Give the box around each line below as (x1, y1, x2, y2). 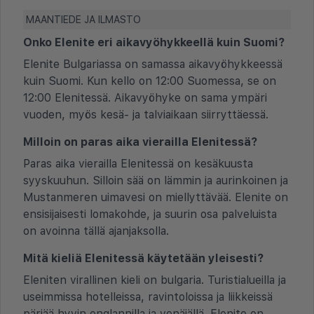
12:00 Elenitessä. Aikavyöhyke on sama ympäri (23, 90, 267, 104)
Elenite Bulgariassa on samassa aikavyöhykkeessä (23, 57, 282, 71)
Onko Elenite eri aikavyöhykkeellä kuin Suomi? (23, 35, 285, 49)
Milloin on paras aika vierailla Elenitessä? (23, 135, 257, 149)
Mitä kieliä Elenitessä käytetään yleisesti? (23, 251, 264, 265)
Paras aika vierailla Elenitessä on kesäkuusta (23, 156, 253, 170)
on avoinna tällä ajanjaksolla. (23, 224, 169, 238)
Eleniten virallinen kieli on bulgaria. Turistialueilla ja (23, 273, 286, 287)
